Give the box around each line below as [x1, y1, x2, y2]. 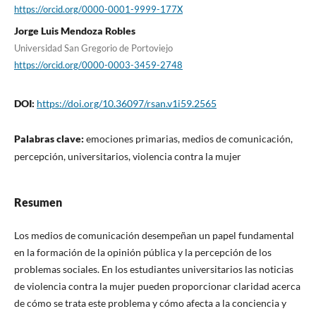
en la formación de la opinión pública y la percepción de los [13, 246, 272, 259]
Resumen [13, 195, 62, 209]
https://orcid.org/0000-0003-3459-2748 [13, 59, 183, 71]
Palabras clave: [13, 133, 86, 145]
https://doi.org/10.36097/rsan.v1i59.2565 [36, 97, 217, 110]
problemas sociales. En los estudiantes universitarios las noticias [13, 263, 293, 276]
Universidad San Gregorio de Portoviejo [13, 42, 173, 54]
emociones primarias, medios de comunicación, [85, 133, 293, 145]
